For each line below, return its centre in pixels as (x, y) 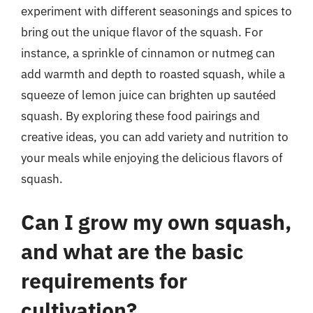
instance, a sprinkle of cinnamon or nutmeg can (148, 53)
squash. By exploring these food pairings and (140, 116)
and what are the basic (132, 251)
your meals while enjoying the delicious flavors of (152, 158)
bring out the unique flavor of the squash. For (142, 32)
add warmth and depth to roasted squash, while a (153, 74)
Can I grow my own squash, (156, 221)
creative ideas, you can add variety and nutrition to (155, 137)
